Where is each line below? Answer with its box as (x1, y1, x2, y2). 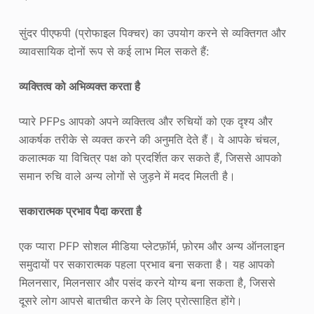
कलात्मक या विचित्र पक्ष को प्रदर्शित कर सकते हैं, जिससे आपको (18, 150, 282, 165)
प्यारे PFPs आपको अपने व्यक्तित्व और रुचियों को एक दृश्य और (18, 114, 273, 128)
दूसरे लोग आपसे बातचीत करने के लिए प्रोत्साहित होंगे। (18, 293, 243, 308)
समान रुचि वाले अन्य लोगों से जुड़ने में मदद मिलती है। (18, 168, 235, 183)
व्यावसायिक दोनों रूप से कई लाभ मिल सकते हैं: (18, 43, 209, 58)
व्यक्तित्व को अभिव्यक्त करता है (18, 78, 140, 93)
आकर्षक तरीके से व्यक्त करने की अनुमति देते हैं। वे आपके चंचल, (18, 132, 280, 146)
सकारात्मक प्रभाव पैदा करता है (18, 203, 142, 218)
